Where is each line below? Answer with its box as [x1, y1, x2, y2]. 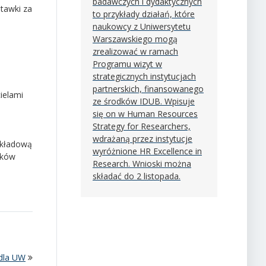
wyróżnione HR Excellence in [93, 145, 202, 157]
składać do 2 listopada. [93, 170, 180, 182]
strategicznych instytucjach [93, 70, 196, 82]
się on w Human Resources [93, 107, 198, 119]
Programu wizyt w [93, 58, 162, 69]
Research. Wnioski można [93, 157, 191, 169]
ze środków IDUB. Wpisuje [93, 95, 195, 107]
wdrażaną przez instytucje [93, 132, 192, 144]
